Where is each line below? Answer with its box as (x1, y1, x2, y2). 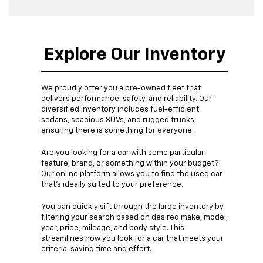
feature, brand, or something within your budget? (41, 159, 218, 167)
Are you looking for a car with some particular (41, 149, 204, 157)
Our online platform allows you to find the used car (41, 170, 222, 178)
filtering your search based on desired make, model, (41, 213, 228, 221)
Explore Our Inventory (43, 46, 225, 64)
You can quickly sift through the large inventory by (41, 203, 224, 211)
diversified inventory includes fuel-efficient (41, 105, 199, 113)
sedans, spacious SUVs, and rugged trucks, (41, 116, 196, 124)
